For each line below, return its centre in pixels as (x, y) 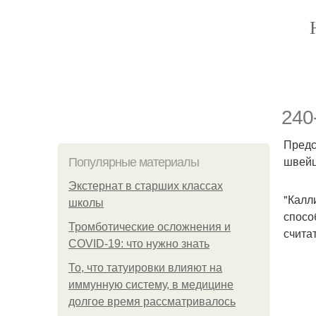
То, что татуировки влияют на (145, 268)
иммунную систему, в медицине (151, 285)
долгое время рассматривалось (152, 302)
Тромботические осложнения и (150, 227)
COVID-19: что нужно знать (139, 244)
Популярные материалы (134, 162)
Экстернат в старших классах (146, 186)
